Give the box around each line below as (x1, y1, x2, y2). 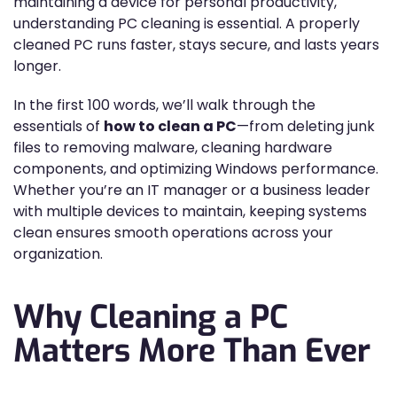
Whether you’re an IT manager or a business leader (13, 180, 370, 200)
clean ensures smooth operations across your (13, 222, 333, 243)
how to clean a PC (104, 116, 237, 136)
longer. (13, 56, 61, 76)
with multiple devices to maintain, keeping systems (13, 201, 367, 222)
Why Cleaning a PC (13, 296, 288, 339)
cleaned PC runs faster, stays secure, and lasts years (13, 35, 379, 55)
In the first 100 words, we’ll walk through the (13, 95, 315, 115)
